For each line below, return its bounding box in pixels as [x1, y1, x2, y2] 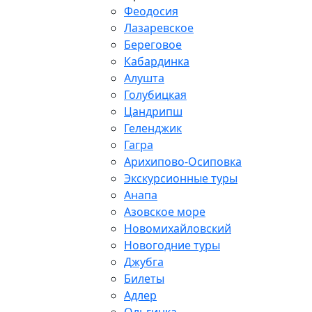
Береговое [124, 37, 182, 53]
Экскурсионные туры [124, 171, 237, 187]
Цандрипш [124, 104, 182, 120]
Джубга [124, 254, 164, 270]
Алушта [124, 70, 164, 86]
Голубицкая [124, 87, 187, 103]
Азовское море [124, 204, 205, 220]
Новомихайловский [124, 221, 231, 237]
